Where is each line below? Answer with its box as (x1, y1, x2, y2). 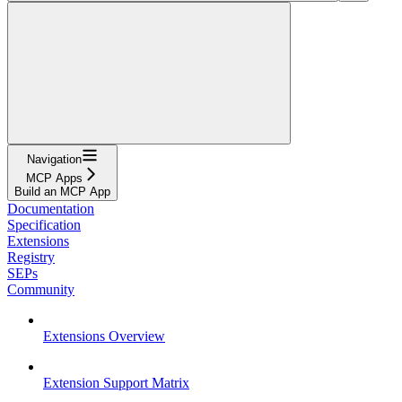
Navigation (27, 152, 82, 166)
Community (7, 281, 74, 297)
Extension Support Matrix (43, 374, 189, 390)
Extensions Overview (43, 328, 165, 344)
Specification (7, 216, 81, 232)
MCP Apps (26, 170, 83, 185)
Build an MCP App (14, 184, 110, 198)
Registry (7, 249, 55, 265)
